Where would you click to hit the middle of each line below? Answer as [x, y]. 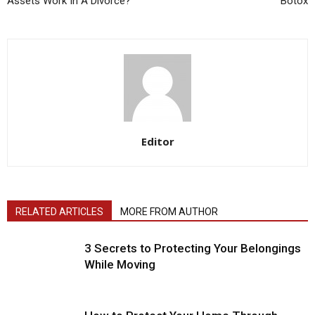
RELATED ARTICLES [59, 212]
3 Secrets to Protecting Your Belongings [193, 248]
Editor [157, 141]
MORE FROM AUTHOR [169, 212]
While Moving [120, 264]
